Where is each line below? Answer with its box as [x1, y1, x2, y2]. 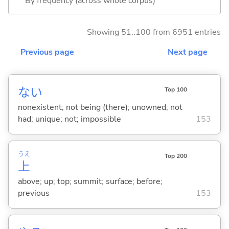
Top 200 [164, 151, 187, 160]
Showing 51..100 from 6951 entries [87, 26, 221, 38]
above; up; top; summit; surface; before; [17, 175, 163, 187]
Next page [168, 46, 208, 58]
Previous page [20, 46, 74, 58]
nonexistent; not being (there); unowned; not [17, 101, 182, 113]
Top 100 [164, 85, 187, 94]
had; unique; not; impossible [17, 113, 121, 125]
